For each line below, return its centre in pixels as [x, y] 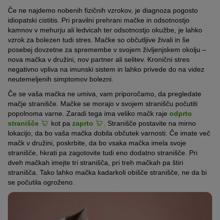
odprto [181, 113]
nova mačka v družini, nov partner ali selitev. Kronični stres [99, 59]
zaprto [83, 123]
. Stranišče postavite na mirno [150, 123]
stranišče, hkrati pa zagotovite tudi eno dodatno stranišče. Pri [103, 152]
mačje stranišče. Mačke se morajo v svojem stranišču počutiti [103, 103]
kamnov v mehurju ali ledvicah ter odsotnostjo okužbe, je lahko [105, 30]
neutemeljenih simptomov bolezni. [61, 79]
